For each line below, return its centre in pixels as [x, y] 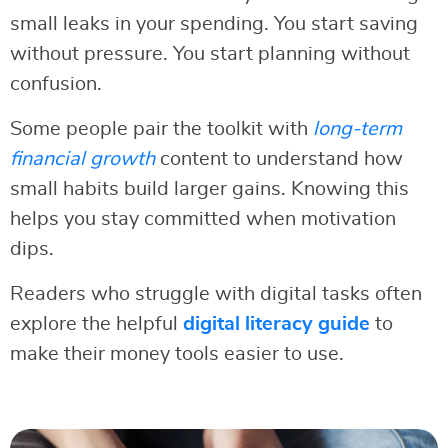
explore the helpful [96, 324]
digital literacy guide [276, 324]
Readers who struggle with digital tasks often [216, 294]
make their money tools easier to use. [177, 354]
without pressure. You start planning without [210, 54]
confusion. [56, 84]
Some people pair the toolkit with [161, 129]
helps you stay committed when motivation [203, 219]
